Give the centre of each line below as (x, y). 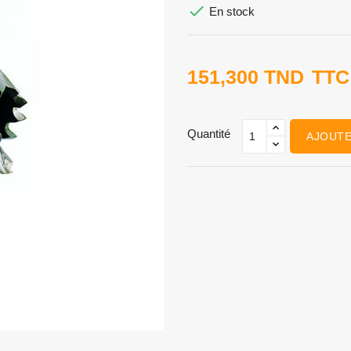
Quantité (209, 133)
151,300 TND (246, 76)
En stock (230, 11)
